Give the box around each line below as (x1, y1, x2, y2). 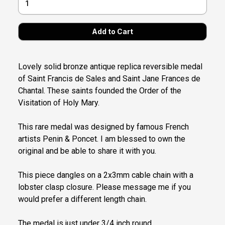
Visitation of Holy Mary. (18, 98, 99, 108)
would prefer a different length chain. (18, 194, 147, 204)
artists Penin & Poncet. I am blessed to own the (18, 134, 185, 144)
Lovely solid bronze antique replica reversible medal (18, 62, 202, 72)
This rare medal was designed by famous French (18, 122, 189, 132)
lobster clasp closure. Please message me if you (18, 182, 191, 192)
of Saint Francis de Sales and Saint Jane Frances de (18, 74, 200, 84)
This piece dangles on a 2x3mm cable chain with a (18, 170, 193, 180)
